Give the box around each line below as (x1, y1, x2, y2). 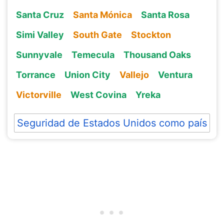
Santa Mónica (72, 9, 132, 20)
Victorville (15, 89, 61, 100)
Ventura (157, 69, 192, 80)
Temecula (71, 49, 114, 60)
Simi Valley (15, 29, 64, 40)
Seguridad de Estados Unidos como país (16, 116, 207, 129)
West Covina (70, 89, 126, 100)
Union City (64, 69, 110, 80)
